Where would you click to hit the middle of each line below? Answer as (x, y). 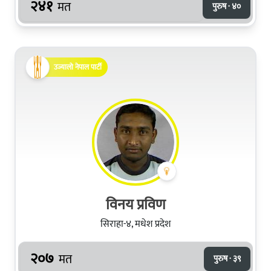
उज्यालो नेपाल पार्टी (78, 67)
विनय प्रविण (135, 205)
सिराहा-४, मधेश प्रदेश (135, 224)
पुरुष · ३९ (227, 258)
